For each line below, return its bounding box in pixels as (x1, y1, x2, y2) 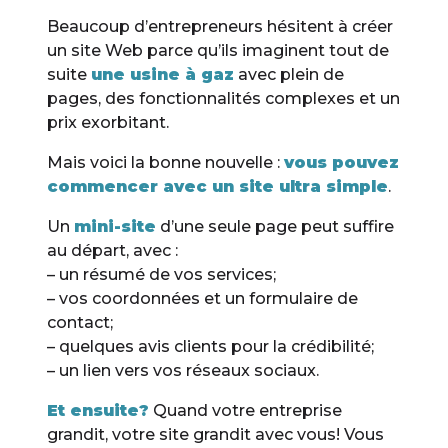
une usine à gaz (91, 65, 235, 85)
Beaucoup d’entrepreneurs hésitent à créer (47, 17, 394, 37)
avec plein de (234, 65, 345, 85)
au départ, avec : (47, 241, 179, 261)
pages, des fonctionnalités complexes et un (47, 89, 401, 109)
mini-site (74, 217, 157, 237)
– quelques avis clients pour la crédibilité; (47, 337, 375, 357)
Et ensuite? (47, 401, 150, 421)
